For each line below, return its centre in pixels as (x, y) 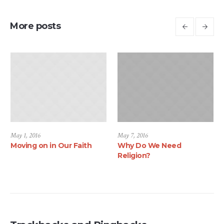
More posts (35, 26)
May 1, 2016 (25, 136)
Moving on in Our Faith (51, 146)
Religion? (134, 156)
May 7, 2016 (133, 136)
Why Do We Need (149, 146)
